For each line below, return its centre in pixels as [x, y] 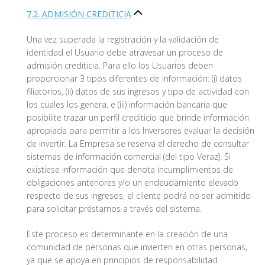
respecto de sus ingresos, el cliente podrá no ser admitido [139, 196]
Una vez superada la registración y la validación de [123, 40]
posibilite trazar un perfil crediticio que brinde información [138, 118]
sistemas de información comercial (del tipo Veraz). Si [129, 157]
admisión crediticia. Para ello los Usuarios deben [120, 66]
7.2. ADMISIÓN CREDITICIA [79, 14]
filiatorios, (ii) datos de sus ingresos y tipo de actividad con [138, 92]
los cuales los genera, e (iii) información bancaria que [127, 105]
